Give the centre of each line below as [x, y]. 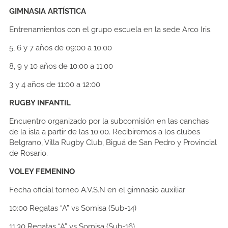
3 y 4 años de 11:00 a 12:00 [55, 85]
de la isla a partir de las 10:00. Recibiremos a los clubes [105, 132]
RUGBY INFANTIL [40, 103]
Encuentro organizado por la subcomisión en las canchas [109, 121]
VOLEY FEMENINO [42, 172]
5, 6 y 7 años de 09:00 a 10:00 [61, 48]
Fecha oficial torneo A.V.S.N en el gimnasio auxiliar [97, 190]
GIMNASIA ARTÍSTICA [48, 11]
